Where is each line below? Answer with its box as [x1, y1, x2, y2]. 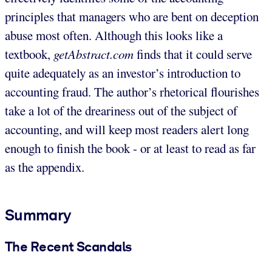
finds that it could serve [134, 45, 252, 63]
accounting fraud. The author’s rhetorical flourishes [5, 83, 259, 100]
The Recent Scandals [5, 238, 132, 254]
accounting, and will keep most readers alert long [5, 120, 249, 138]
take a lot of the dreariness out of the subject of [5, 101, 237, 119]
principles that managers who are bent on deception [5, 7, 259, 25]
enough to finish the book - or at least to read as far [5, 139, 256, 157]
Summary [5, 205, 71, 224]
